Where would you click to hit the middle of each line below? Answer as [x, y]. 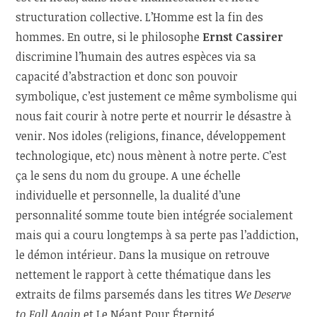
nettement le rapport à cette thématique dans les [144, 275]
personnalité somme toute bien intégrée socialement [155, 215]
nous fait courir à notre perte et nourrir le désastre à [154, 116]
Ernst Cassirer [243, 37]
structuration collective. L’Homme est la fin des [140, 17]
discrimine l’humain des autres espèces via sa [136, 57]
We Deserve [263, 295]
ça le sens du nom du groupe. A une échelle [128, 176]
